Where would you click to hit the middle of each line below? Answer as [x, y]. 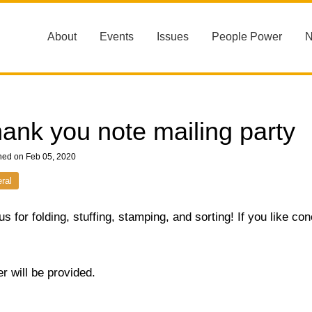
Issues [173, 37]
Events [117, 37]
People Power [247, 37]
